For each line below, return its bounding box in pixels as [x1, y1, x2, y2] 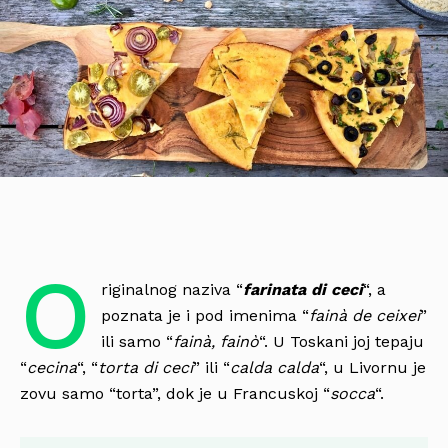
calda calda [230, 357, 319, 377]
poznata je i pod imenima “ [100, 305, 309, 325]
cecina [27, 357, 77, 377]
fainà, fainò [172, 331, 259, 351]
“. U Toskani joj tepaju [258, 331, 424, 351]
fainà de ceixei [308, 305, 420, 325]
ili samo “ [100, 331, 173, 351]
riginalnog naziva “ [100, 279, 243, 299]
